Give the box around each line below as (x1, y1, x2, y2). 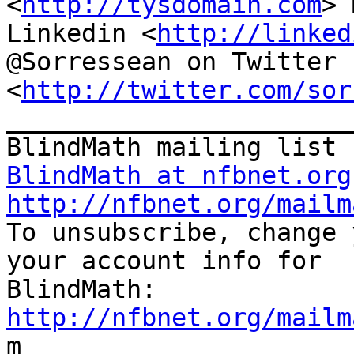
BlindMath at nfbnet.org (6, 161, 352, 190)
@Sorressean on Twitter (6, 47, 337, 77)
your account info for (6, 247, 322, 276)
